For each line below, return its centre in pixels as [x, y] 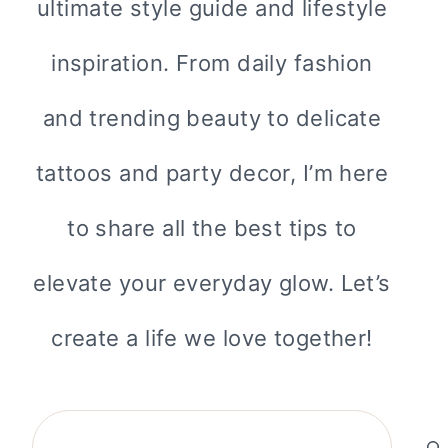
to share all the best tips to [212, 228]
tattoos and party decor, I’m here [212, 173]
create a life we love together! [212, 338]
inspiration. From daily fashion [212, 63]
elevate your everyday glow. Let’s [212, 283]
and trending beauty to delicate [212, 118]
